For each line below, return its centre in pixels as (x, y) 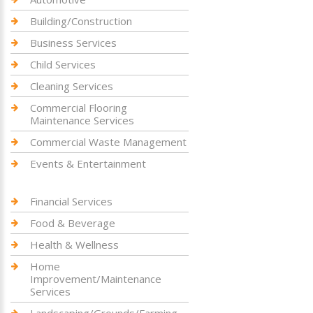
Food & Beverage (73, 223)
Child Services (63, 64)
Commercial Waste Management (108, 142)
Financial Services (71, 201)
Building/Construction (81, 21)
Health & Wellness (74, 245)
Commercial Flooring (79, 108)
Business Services (73, 43)
